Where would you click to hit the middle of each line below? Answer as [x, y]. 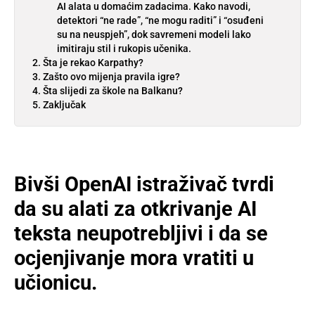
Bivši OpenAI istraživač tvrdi [144, 184]
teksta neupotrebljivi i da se [141, 233]
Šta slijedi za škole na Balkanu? [113, 90]
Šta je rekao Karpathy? [93, 62]
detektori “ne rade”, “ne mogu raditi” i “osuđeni [160, 20]
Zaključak [64, 104]
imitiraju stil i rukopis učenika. [124, 48]
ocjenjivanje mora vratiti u [134, 258]
